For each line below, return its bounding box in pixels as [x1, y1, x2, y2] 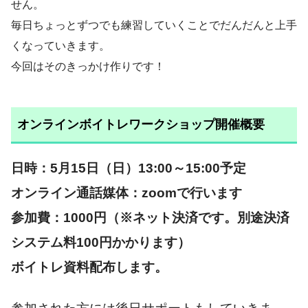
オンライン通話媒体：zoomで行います [11, 186, 242, 200]
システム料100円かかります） [11, 235, 190, 250]
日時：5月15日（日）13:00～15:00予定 [11, 161, 246, 175]
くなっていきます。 [11, 39, 110, 52]
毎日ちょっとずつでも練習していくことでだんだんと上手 [11, 19, 297, 31]
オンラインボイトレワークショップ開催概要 [16, 117, 265, 131]
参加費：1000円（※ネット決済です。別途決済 [11, 210, 289, 225]
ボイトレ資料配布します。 [11, 260, 168, 274]
